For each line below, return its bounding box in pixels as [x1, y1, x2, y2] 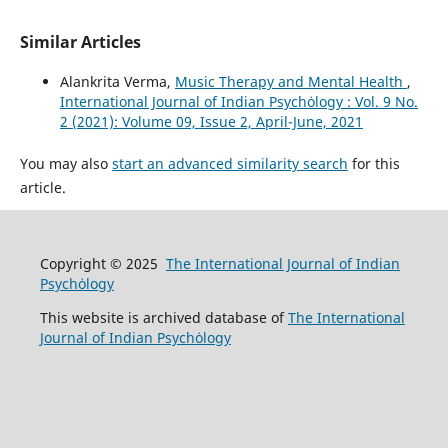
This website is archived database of [39, 307, 288, 327]
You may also [19, 153, 112, 173]
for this [347, 153, 400, 173]
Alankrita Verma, [59, 71, 175, 91]
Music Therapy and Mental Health [174, 71, 407, 91]
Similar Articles [19, 30, 141, 53]
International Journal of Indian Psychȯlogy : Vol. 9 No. [59, 91, 418, 111]
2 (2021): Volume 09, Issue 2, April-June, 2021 [59, 111, 363, 131]
